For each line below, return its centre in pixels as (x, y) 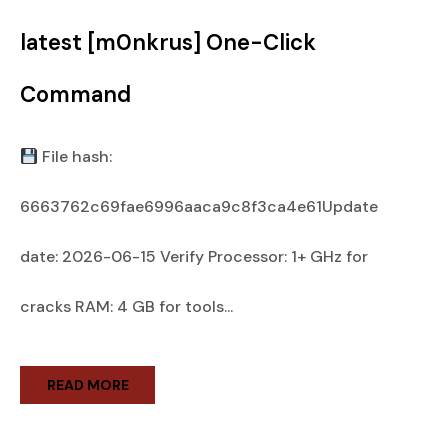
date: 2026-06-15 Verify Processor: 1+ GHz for (194, 256)
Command (75, 94)
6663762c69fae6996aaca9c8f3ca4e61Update (199, 206)
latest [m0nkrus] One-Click (168, 42)
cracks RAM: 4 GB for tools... (126, 306)
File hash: (75, 156)
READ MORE (87, 385)
